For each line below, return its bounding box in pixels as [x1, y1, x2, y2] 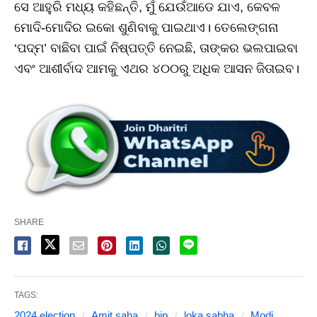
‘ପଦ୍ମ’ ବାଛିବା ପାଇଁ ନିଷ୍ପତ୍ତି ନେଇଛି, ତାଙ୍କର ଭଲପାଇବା [14, 41, 298, 56]
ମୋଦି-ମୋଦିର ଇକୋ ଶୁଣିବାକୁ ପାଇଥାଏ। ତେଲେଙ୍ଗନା [14, 21, 278, 35]
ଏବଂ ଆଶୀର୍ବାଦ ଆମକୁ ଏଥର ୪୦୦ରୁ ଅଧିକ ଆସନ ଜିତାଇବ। [14, 62, 299, 76]
